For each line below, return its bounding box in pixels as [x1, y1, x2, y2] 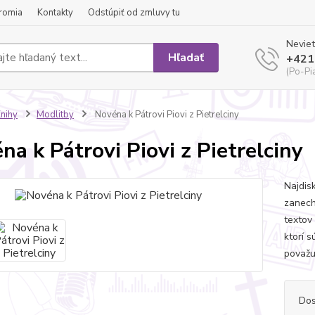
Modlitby [36, 108, 74, 121]
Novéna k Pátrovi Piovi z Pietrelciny [92, 108, 239, 121]
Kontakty [37, 6, 73, 19]
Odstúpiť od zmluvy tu [88, 6, 180, 19]
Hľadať [168, 49, 205, 65]
